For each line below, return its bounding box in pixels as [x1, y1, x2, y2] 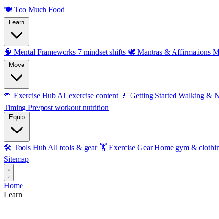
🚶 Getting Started [120, 91, 176, 100]
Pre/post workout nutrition [28, 103, 109, 111]
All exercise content [57, 91, 118, 100]
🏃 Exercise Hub [4, 91, 56, 100]
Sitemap [4, 155, 29, 163]
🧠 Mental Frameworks [4, 48, 76, 56]
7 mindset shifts [78, 48, 126, 56]
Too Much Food [14, 5, 65, 14]
